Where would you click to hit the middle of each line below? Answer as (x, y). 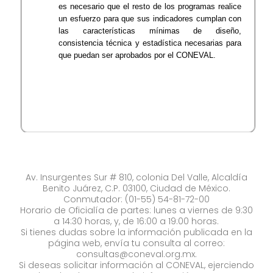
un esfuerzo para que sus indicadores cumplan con (150, 19)
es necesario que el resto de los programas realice (150, 6)
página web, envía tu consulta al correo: (136, 243)
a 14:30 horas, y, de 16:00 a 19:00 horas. (136, 221)
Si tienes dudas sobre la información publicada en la (136, 232)
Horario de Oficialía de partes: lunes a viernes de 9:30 (136, 210)
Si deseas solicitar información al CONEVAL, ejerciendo (136, 265)
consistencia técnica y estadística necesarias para (150, 43)
